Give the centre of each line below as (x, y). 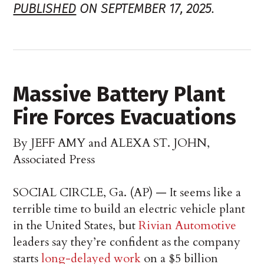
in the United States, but (76, 226)
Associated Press (54, 160)
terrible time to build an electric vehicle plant (129, 209)
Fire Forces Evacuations (125, 118)
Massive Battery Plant (119, 95)
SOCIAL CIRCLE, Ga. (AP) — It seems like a (127, 193)
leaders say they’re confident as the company (127, 242)
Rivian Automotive (188, 226)
